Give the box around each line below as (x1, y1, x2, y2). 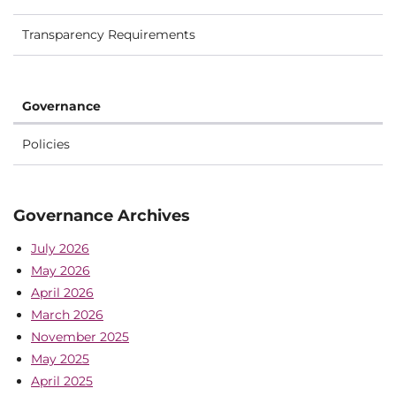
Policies (22, 135, 70, 152)
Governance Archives (13, 205, 190, 225)
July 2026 (31, 240, 89, 256)
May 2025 (31, 351, 89, 367)
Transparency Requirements (22, 26, 195, 42)
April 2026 (31, 285, 94, 301)
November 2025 (31, 329, 129, 345)
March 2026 (31, 307, 103, 323)
